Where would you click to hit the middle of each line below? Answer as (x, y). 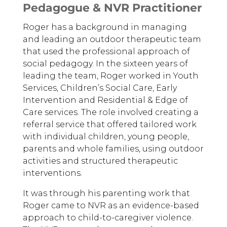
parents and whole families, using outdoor (113, 149)
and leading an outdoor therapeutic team (112, 39)
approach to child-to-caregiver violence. (108, 218)
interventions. (53, 173)
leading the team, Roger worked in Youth (110, 76)
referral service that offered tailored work (109, 124)
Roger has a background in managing (105, 27)
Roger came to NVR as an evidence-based (111, 205)
